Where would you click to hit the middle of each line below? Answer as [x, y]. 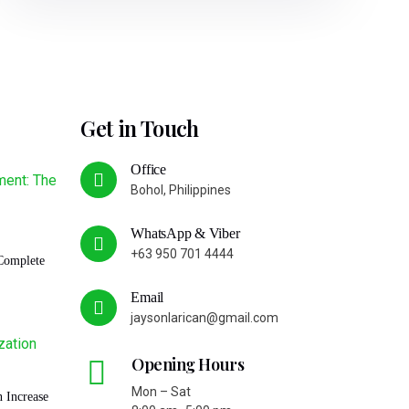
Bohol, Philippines [181, 189]
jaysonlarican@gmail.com [205, 317]
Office [148, 169]
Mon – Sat [162, 391]
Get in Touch [140, 127]
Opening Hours [188, 364]
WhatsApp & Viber [185, 233]
